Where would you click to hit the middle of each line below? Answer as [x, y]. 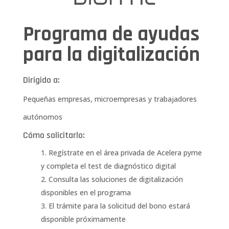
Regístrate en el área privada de [102, 152]
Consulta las [70, 179]
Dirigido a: [41, 80]
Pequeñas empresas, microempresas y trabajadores [110, 99]
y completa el [64, 166]
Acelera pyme [179, 152]
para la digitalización [111, 55]
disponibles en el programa [86, 192]
